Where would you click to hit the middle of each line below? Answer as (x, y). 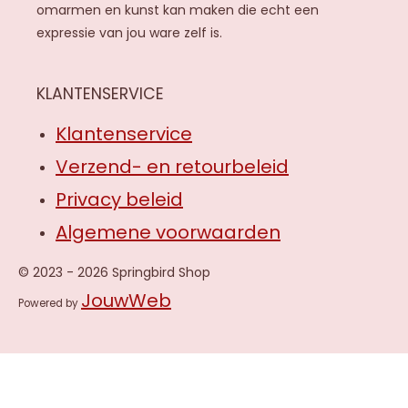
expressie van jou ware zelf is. (129, 33)
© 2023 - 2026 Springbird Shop (114, 272)
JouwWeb (126, 301)
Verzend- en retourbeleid (172, 167)
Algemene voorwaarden (168, 232)
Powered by (50, 303)
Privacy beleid (119, 199)
